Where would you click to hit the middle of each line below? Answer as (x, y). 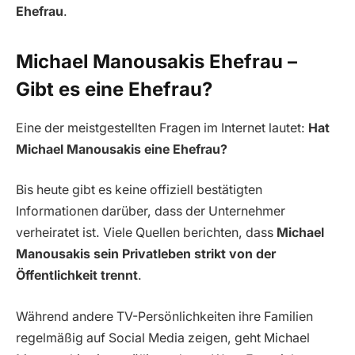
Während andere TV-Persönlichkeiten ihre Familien (164, 316)
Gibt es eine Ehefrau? (114, 89)
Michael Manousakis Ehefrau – (157, 61)
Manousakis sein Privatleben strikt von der (146, 254)
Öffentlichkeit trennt (77, 276)
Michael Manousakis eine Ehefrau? (122, 149)
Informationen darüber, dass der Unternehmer (151, 212)
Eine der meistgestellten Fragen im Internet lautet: (162, 128)
